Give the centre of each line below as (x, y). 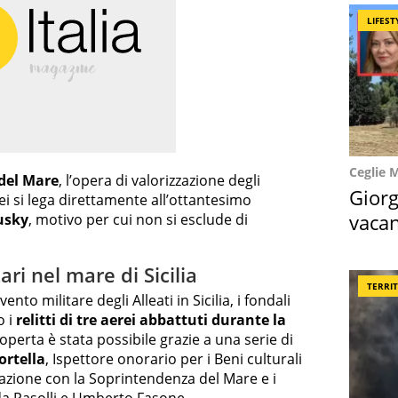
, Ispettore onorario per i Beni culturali (174, 359)
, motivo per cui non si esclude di (138, 219)
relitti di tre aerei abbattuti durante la (151, 320)
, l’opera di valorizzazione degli (159, 180)
